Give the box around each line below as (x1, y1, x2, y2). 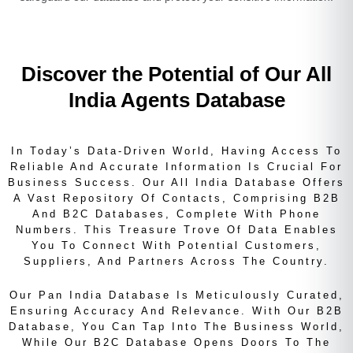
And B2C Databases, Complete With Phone (32, 207, 321, 220)
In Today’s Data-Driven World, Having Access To (11, 144, 342, 157)
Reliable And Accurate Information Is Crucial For (10, 160, 343, 173)
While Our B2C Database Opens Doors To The (22, 336, 331, 348)
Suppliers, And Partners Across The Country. (24, 255, 329, 267)
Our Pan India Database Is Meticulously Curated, (9, 288, 344, 301)
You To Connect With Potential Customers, (32, 239, 321, 251)
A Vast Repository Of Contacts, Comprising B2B (13, 191, 340, 204)
